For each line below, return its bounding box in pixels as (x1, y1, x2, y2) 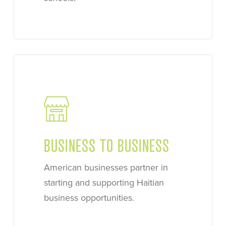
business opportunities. (44, 192, 134, 203)
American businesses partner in (44, 161, 168, 173)
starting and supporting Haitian (44, 177, 164, 188)
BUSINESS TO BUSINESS (44, 134, 169, 156)
